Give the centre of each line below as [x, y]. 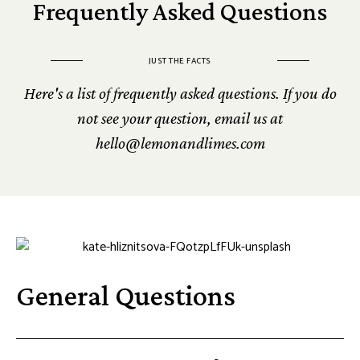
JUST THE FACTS [180, 61]
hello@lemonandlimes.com [180, 143]
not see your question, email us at [180, 118]
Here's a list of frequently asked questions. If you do [180, 93]
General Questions [126, 295]
